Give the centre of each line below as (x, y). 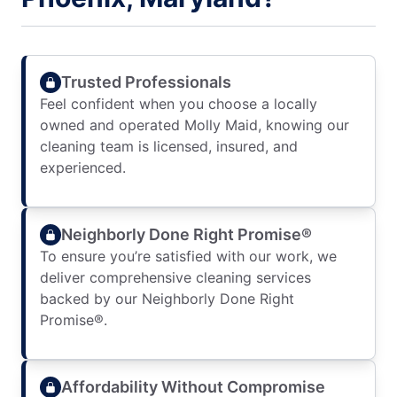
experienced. (83, 167)
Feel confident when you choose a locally (179, 104)
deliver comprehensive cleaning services (175, 277)
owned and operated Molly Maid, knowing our (195, 125)
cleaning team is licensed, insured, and (169, 146)
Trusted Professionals (146, 82)
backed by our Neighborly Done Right (167, 299)
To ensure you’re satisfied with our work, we (188, 256)
